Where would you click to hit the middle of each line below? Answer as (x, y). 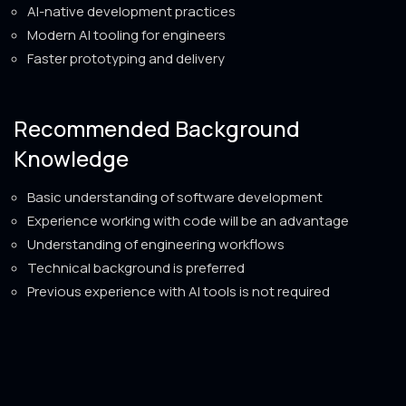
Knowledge (71, 158)
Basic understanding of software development (175, 197)
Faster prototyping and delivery (126, 58)
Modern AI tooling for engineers (126, 34)
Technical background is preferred (136, 267)
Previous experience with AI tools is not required (179, 291)
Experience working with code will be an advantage (188, 220)
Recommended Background (157, 128)
